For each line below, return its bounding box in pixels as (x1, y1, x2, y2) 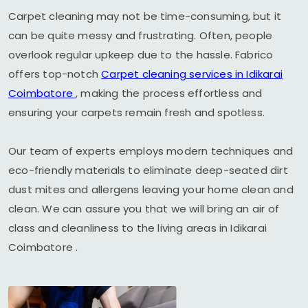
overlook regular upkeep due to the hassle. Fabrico (8, 47, 274, 62)
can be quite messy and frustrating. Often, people (8, 28, 273, 43)
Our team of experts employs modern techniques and (8, 144, 294, 158)
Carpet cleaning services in (101, 67, 247, 81)
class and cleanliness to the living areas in (8, 221, 231, 235)
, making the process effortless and (76, 86, 263, 100)
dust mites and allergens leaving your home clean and (8, 182, 294, 197)
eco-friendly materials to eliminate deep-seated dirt (8, 163, 288, 177)
